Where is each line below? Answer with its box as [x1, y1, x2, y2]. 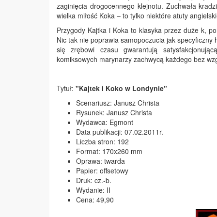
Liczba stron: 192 [76, 137, 129, 146]
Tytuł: [57, 83, 76, 93]
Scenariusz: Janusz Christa [76, 98, 159, 108]
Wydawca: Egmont [76, 117, 133, 127]
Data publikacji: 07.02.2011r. [76, 127, 163, 137]
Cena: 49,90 [76, 195, 114, 204]
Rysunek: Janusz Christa [76, 108, 152, 117]
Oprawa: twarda [76, 156, 125, 166]
